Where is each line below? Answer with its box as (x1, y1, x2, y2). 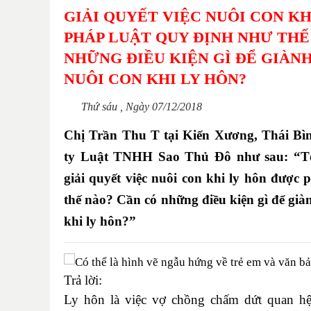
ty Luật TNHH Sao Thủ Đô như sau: (64, 149, 294, 164)
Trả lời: (64, 272, 102, 287)
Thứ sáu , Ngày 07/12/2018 (81, 100, 202, 112)
